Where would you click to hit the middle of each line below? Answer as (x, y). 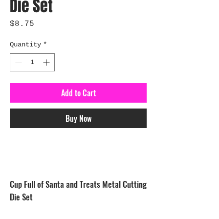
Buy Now (78, 118)
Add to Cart (78, 93)
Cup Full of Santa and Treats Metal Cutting (78, 184)
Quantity (25, 44)
